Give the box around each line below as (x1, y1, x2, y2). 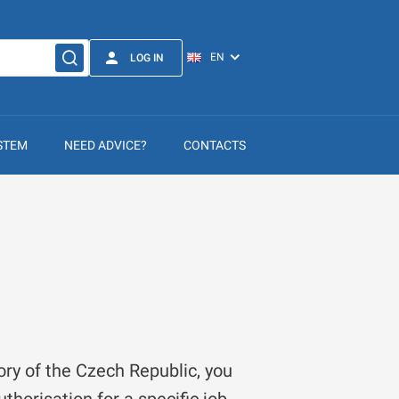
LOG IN (130, 51, 164, 64)
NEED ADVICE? (64, 138, 147, 152)
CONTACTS (183, 138, 246, 152)
